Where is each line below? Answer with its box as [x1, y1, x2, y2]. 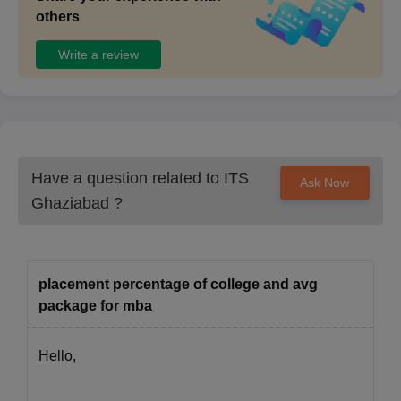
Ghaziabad [31, 194, 109, 213]
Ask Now [300, 175, 350, 191]
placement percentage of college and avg [38, 277, 318, 293]
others [36, 9, 80, 25]
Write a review [58, 47, 139, 62]
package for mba [38, 298, 152, 314]
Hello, [38, 348, 76, 364]
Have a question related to [31, 169, 224, 188]
